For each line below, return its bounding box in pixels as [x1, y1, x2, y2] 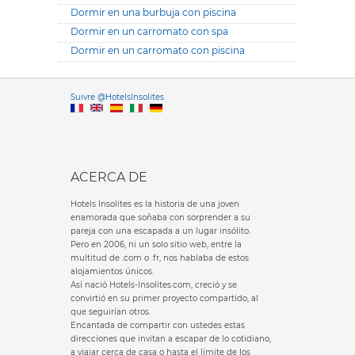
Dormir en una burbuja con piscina [71, 6, 236, 18]
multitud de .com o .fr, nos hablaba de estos [71, 253, 249, 263]
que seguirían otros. [71, 307, 151, 317]
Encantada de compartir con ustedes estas [71, 320, 245, 330]
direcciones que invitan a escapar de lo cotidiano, [71, 334, 271, 344]
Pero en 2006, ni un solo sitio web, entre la [71, 239, 242, 250]
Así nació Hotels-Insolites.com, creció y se [71, 280, 237, 290]
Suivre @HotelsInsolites [71, 92, 164, 102]
